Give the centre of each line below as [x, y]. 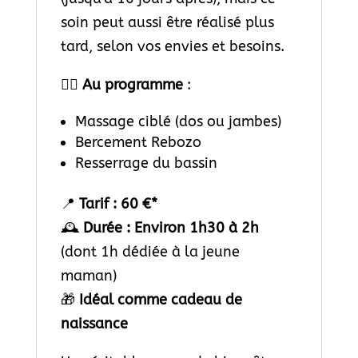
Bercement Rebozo [138, 142]
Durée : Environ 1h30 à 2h [171, 227]
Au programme [132, 84]
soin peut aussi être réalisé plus [167, 22]
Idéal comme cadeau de [160, 299]
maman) [88, 275]
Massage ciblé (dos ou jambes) [178, 121]
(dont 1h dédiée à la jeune [150, 251]
